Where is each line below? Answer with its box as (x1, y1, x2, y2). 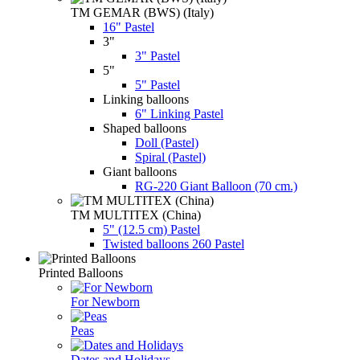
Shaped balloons (103, 121, 186, 135)
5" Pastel (135, 77, 180, 92)
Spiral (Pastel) (135, 149, 206, 164)
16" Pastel (103, 19, 154, 34)
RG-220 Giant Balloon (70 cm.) (135, 178, 297, 193)
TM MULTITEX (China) (71, 207, 201, 222)
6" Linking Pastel (135, 106, 223, 121)
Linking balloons (103, 92, 189, 106)
